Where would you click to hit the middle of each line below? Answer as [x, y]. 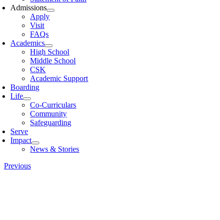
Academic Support [59, 78]
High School [50, 52]
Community [49, 114]
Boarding [25, 87]
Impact [21, 140]
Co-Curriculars [53, 105]
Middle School [53, 61]
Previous [17, 166]
